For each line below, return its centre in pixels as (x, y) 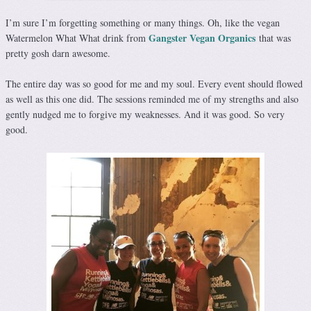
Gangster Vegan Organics (202, 38)
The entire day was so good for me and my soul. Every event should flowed (154, 84)
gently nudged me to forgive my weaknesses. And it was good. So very (145, 115)
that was (275, 38)
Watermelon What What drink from (77, 38)
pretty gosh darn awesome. (58, 53)
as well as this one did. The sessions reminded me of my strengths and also (152, 99)
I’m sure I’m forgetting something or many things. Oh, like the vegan (143, 23)
